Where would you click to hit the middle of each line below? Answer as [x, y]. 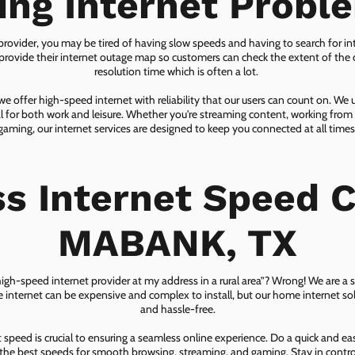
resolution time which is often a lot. [177, 72]
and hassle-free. [177, 309]
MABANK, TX [177, 243]
